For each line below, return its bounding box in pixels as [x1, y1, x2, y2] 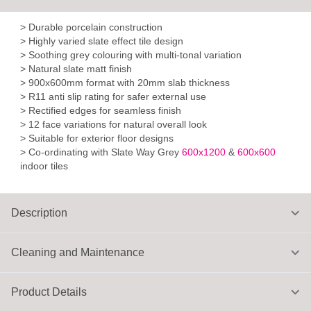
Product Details [11, 286, 87, 299]
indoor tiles [20, 160, 69, 172]
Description [11, 207, 67, 219]
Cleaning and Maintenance [11, 246, 144, 259]
